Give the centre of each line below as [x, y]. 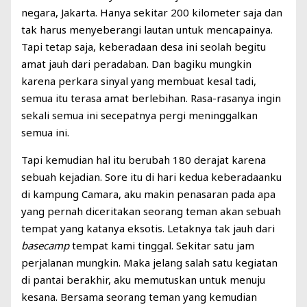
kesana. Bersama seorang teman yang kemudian [139, 297]
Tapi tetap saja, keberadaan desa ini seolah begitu [144, 47]
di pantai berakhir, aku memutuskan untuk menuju [144, 280]
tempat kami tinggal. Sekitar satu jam [162, 246]
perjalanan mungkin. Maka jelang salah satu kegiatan [150, 263]
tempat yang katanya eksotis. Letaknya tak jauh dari [148, 229]
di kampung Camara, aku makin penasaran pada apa [149, 194]
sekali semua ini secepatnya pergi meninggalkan [140, 115]
